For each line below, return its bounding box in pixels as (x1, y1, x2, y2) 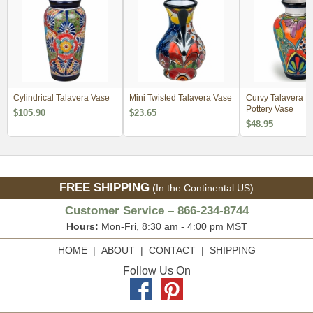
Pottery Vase (245, 103, 293, 114)
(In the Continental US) (150, 182, 254, 194)
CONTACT (148, 244, 196, 256)
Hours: (66, 220, 99, 232)
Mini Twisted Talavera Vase (129, 92, 233, 103)
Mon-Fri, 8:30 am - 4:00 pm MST (98, 220, 247, 232)
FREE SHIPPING (59, 180, 150, 194)
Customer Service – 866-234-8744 (64, 203, 249, 217)
